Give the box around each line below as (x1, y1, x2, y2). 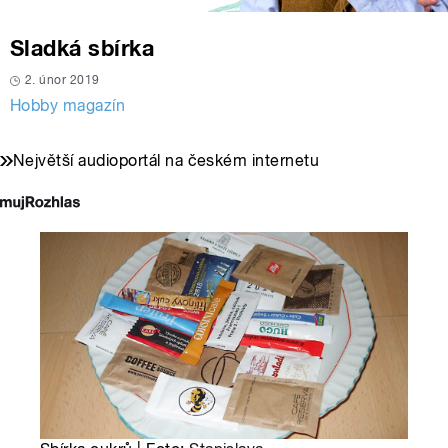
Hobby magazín (10, 96, 126, 116)
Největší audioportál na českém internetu (13, 151, 320, 171)
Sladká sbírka (10, 35, 155, 62)
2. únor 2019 (25, 73, 100, 88)
